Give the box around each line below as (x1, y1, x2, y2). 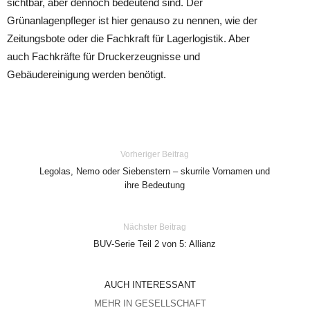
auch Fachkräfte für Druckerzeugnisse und (7, 51, 200, 62)
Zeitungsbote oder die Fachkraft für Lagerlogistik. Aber (7, 33, 250, 44)
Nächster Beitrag (123, 222, 187, 232)
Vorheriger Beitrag (120, 149, 190, 159)
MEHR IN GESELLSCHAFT (93, 298, 206, 309)
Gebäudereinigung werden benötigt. (7, 69, 166, 80)
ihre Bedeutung (125, 180, 185, 190)
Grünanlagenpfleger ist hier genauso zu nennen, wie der (7, 15, 257, 26)
